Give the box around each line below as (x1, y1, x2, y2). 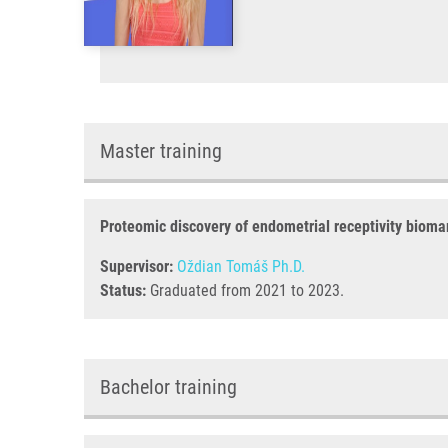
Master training (100, 139, 222, 163)
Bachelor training (100, 375, 237, 399)
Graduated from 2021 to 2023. (146, 281, 344, 300)
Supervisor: (100, 257, 173, 276)
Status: (100, 281, 146, 300)
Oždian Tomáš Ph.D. (177, 257, 305, 276)
